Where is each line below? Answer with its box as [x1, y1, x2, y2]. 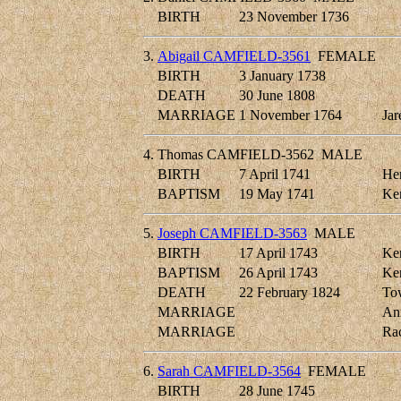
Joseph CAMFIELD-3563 [158, 226, 307, 242]
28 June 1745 [239, 383, 315, 399]
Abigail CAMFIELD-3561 [158, 48, 311, 64]
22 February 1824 [239, 285, 340, 301]
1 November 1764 [239, 107, 342, 124]
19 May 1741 [239, 186, 315, 202]
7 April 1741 [239, 166, 311, 183]
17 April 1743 [239, 245, 318, 261]
